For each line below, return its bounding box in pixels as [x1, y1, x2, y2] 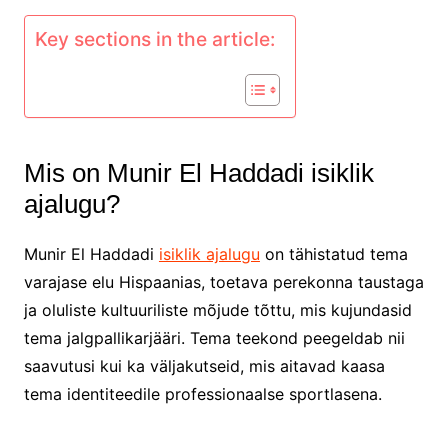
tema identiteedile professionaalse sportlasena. [23, 383, 382, 404]
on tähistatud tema [259, 243, 408, 264]
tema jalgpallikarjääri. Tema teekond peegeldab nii [23, 327, 405, 348]
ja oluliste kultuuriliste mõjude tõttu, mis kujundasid [23, 299, 412, 320]
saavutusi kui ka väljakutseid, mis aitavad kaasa [23, 355, 385, 376]
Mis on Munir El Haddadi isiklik [23, 157, 374, 188]
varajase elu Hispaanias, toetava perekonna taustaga [23, 271, 424, 292]
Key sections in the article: [34, 27, 275, 52]
